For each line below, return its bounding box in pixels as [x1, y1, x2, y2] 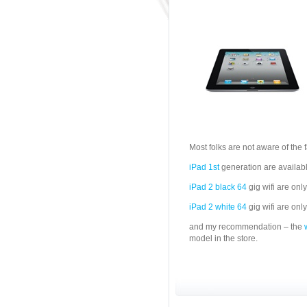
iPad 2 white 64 [189, 202, 247, 212]
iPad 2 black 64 [189, 182, 247, 192]
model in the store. [189, 234, 258, 243]
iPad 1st [189, 162, 219, 172]
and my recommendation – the [189, 222, 304, 232]
